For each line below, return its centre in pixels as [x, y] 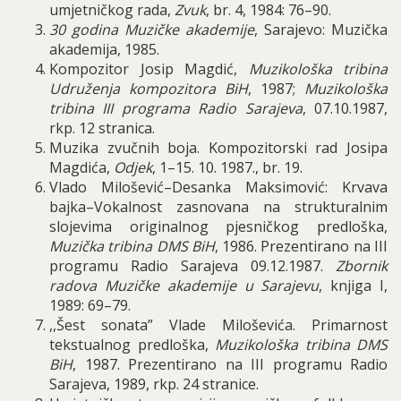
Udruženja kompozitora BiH [149, 89]
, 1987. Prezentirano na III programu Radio [230, 364]
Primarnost [350, 325]
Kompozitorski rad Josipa [298, 148]
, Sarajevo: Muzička [321, 30]
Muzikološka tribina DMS [301, 345]
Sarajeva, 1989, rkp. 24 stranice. [154, 384]
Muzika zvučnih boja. [129, 148]
